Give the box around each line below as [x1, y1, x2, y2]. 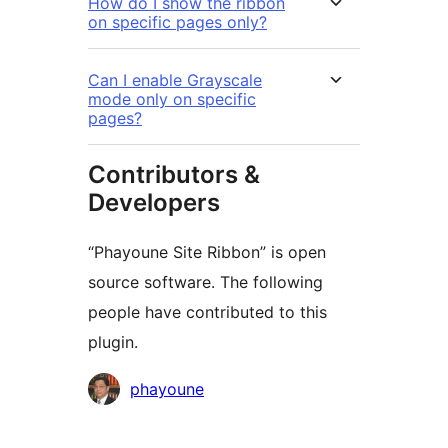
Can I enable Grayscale [88, 70, 262, 91]
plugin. [88, 332, 138, 353]
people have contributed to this [88, 302, 327, 323]
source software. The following [88, 272, 323, 293]
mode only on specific [88, 89, 256, 110]
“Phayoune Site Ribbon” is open [88, 242, 326, 263]
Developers [88, 188, 220, 218]
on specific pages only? [88, 12, 267, 33]
